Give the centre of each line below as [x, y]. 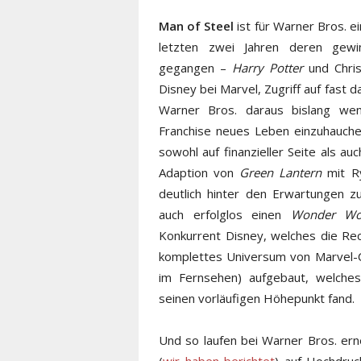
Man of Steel [197, 26]
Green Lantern [281, 173]
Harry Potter [268, 68]
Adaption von [199, 173]
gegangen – [196, 68]
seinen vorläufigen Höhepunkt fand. [257, 299]
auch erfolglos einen [225, 215]
